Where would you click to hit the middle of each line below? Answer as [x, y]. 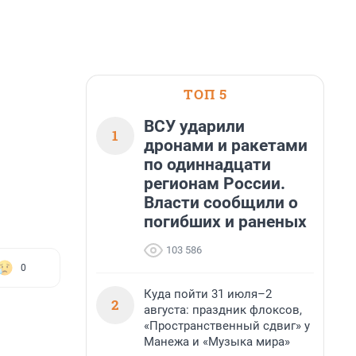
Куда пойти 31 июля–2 [208, 294]
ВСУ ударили [194, 126]
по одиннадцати [207, 164]
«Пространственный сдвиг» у [227, 326]
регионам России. [215, 184]
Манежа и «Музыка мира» [217, 342]
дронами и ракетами [226, 145]
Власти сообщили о [221, 203]
